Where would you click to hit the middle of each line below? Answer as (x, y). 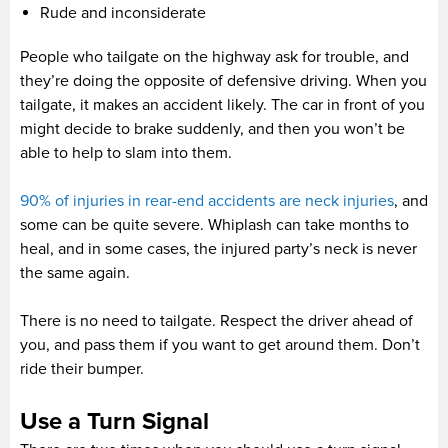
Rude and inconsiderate (123, 12)
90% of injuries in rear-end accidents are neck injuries (207, 200)
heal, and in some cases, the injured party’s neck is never (218, 248)
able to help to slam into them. (126, 152)
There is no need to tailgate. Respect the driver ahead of (216, 320)
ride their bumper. (82, 368)
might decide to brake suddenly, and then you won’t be (212, 128)
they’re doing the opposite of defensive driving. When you (223, 80)
